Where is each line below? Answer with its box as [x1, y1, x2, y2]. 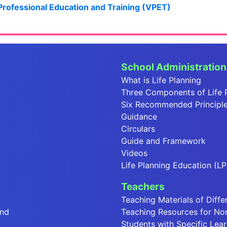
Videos [121, 148, 147, 159]
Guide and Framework [121, 136, 206, 146]
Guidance [121, 111, 157, 122]
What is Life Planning [121, 75, 201, 86]
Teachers [121, 180, 165, 193]
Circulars [121, 124, 155, 134]
